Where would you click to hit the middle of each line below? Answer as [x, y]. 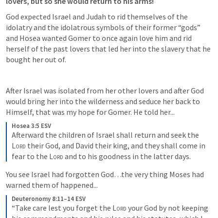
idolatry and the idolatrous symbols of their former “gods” [103, 27]
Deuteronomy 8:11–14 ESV [49, 199]
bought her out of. [36, 59]
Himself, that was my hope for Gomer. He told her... [90, 112]
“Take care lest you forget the [62, 208]
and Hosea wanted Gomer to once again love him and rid [99, 38]
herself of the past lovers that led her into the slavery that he [108, 49]
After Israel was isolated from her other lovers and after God [105, 91]
